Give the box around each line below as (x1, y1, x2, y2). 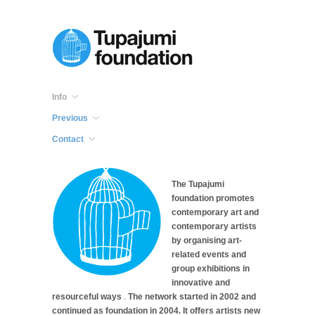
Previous (52, 113, 88, 123)
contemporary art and (172, 207, 259, 217)
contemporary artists (172, 221, 257, 231)
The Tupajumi (172, 179, 224, 189)
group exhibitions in (172, 264, 250, 274)
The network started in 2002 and (126, 292, 256, 302)
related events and (172, 250, 246, 259)
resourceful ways (52, 292, 122, 302)
